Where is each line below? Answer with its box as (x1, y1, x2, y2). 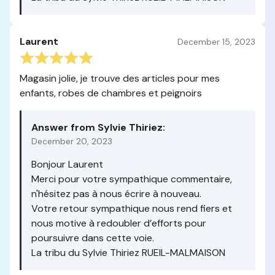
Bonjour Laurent (31, 158, 103, 171)
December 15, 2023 (177, 36, 255, 47)
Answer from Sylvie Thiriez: (31, 121, 165, 134)
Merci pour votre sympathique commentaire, (31, 172, 232, 185)
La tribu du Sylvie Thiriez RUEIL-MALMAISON (31, 246, 225, 259)
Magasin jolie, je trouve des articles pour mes (20, 72, 220, 85)
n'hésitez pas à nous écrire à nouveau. (31, 187, 201, 200)
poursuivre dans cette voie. (31, 231, 154, 244)
